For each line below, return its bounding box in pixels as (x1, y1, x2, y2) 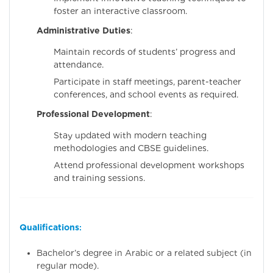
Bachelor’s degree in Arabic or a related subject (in (37, 247, 252, 258)
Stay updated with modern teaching (54, 130, 207, 141)
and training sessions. (54, 173, 145, 183)
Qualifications (19, 222, 79, 233)
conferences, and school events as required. (54, 90, 238, 100)
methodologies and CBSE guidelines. (54, 143, 208, 154)
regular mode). (37, 260, 99, 271)
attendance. (54, 60, 104, 70)
